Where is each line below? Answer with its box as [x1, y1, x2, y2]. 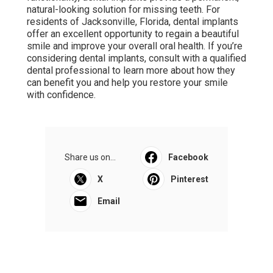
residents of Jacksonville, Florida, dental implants [27, 15, 238, 27]
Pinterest [171, 174, 208, 184]
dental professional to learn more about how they [27, 64, 235, 76]
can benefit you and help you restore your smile [27, 76, 228, 88]
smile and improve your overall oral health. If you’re [27, 40, 243, 52]
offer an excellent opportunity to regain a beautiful [27, 27, 239, 40]
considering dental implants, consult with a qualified [27, 52, 246, 64]
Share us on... [65, 152, 116, 162]
